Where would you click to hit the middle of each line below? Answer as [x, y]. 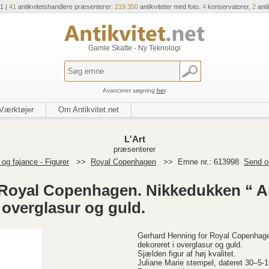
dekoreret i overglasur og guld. [190, 245]
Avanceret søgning [129, 90]
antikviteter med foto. [170, 7]
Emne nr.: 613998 [210, 162]
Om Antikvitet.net [89, 110]
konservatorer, [229, 7]
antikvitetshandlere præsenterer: [65, 7]
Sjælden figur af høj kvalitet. [187, 254]
